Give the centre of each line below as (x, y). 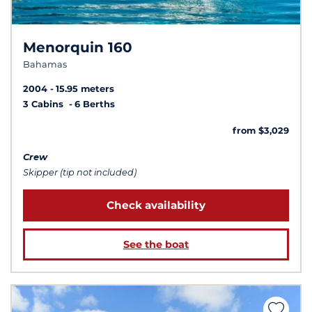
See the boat (156, 245)
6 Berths (95, 104)
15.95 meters (85, 88)
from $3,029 (261, 130)
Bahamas (45, 65)
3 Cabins (45, 104)
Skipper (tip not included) (80, 172)
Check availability (156, 205)
